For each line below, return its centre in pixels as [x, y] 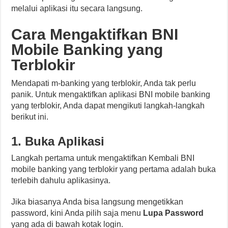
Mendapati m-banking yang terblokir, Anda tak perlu [104, 83]
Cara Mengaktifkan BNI [95, 34]
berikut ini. [30, 117]
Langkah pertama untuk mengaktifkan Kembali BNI [103, 158]
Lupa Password [174, 213]
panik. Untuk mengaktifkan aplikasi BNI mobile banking [111, 94]
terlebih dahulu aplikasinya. [61, 180]
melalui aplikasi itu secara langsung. [77, 8]
